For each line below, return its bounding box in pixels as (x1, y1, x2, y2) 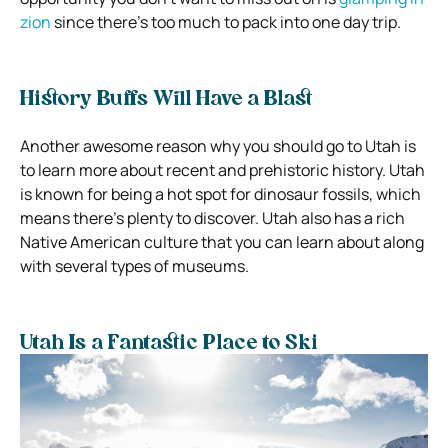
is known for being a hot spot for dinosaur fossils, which (20, 182, 421, 205)
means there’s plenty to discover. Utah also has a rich (20, 206, 405, 229)
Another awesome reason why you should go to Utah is (20, 134, 416, 157)
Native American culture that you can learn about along (20, 230, 424, 253)
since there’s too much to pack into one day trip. (51, 10, 401, 33)
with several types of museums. (20, 254, 249, 277)
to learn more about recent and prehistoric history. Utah (20, 158, 425, 181)
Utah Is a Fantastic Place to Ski (20, 333, 318, 354)
